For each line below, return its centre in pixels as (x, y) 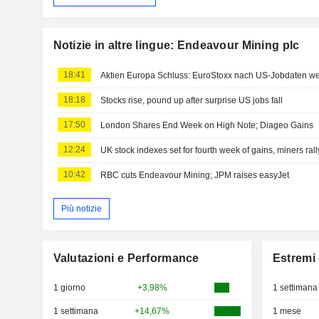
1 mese (287, 312)
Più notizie (81, 208)
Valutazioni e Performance (126, 258)
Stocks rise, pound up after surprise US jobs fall (192, 100)
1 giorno (69, 288)
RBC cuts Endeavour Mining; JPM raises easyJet (195, 175)
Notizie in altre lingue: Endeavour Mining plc (176, 45)
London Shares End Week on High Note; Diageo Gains (207, 125)
